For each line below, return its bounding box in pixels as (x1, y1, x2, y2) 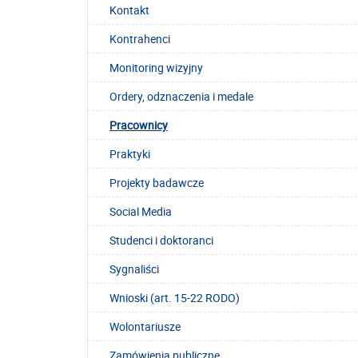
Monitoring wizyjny (109, 60, 203, 76)
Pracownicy (109, 117, 168, 133)
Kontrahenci (109, 31, 170, 47)
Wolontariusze (109, 319, 181, 335)
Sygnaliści (109, 261, 159, 277)
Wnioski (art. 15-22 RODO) (109, 290, 240, 306)
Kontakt (109, 2, 149, 18)
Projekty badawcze (109, 175, 204, 191)
